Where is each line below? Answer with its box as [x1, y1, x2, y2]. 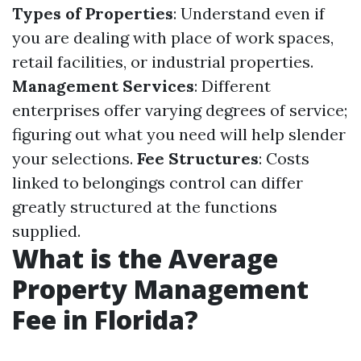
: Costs [259, 148, 309, 168]
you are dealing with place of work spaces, [12, 27, 334, 48]
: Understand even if [173, 3, 325, 23]
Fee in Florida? [12, 302, 198, 337]
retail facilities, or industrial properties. [12, 52, 313, 72]
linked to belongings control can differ [12, 172, 303, 193]
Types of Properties [12, 3, 173, 23]
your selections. [12, 148, 137, 168]
